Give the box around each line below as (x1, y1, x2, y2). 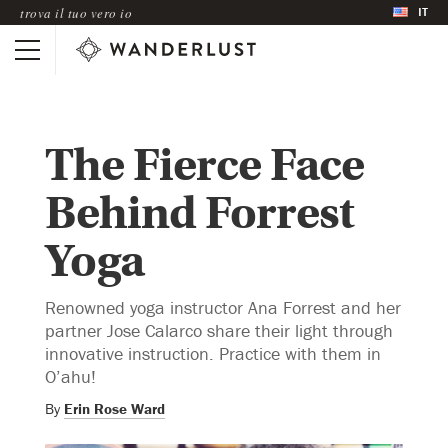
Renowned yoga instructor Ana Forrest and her (45, 295, 401, 319)
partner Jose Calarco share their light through (45, 318, 393, 342)
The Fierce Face (45, 137, 364, 193)
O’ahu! (45, 364, 96, 388)
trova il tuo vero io (20, 3, 132, 22)
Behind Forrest (45, 185, 354, 241)
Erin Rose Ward (64, 398, 165, 418)
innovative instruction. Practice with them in (45, 341, 381, 365)
